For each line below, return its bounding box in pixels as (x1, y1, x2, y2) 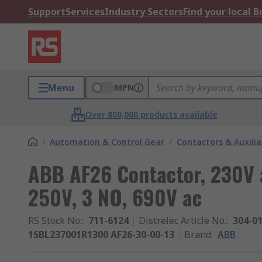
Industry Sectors (105, 5, 183, 18)
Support (28, 5, 65, 18)
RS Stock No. (28, 214, 82, 227)
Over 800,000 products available (85, 109, 218, 120)
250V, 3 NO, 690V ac (28, 181, 202, 212)
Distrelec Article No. (139, 214, 226, 227)
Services (65, 5, 105, 18)
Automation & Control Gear (50, 136, 164, 147)
